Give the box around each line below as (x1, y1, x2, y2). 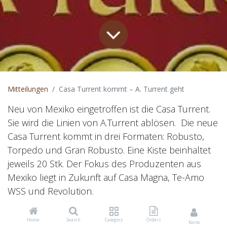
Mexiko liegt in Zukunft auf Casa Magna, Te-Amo (8, 171, 204, 183)
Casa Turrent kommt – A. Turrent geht (59, 84, 184, 94)
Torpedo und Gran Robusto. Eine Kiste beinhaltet (8, 143, 211, 156)
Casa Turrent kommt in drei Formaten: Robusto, (8, 130, 204, 142)
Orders (146, 217, 161, 222)
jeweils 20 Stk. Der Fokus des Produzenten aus (8, 157, 201, 170)
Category (104, 217, 123, 222)
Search (66, 217, 81, 222)
